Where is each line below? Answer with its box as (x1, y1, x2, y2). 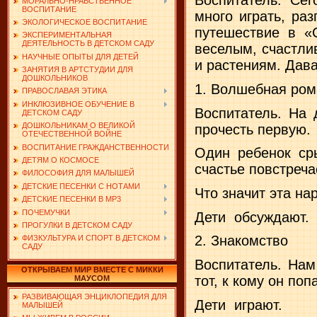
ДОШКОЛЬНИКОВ (22, 74, 88, 83)
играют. (234, 296, 282, 313)
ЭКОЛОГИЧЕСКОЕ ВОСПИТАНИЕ (22, 17, 147, 26)
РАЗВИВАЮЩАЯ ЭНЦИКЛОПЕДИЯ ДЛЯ (22, 292, 167, 301)
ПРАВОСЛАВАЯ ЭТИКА (22, 86, 107, 96)
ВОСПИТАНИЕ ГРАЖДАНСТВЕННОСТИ (22, 142, 169, 151)
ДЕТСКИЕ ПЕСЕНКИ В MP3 (22, 195, 121, 204)
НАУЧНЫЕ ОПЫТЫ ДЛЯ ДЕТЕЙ (22, 52, 139, 61)
